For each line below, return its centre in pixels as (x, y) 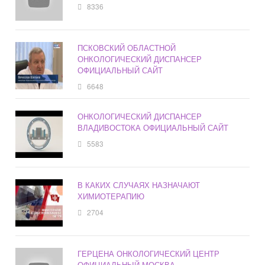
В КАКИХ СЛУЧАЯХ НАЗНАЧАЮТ (139, 185)
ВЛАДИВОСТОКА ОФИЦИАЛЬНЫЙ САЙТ (153, 128)
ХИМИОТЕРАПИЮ (111, 196)
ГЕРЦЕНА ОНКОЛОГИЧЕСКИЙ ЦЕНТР (149, 254)
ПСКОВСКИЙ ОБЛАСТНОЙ (127, 48)
